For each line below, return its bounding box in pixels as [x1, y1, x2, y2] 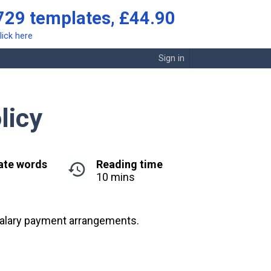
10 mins [96, 171, 135, 183]
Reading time [96, 158, 163, 171]
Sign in [158, 53, 184, 64]
